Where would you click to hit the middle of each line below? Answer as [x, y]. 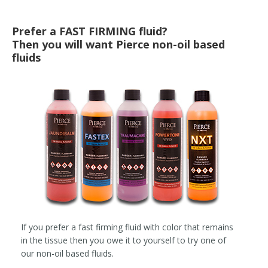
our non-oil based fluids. [67, 253]
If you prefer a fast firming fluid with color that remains [127, 227]
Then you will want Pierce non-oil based [118, 44]
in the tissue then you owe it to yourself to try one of [124, 240]
